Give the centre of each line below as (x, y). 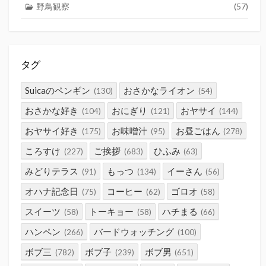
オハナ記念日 (52, 191)
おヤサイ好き (52, 130)
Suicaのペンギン (58, 90)
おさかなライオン (159, 90)
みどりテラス (52, 171)
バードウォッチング (134, 231)
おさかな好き (52, 110)
